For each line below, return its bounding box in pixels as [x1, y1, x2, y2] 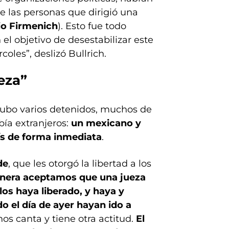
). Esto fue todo [58, 20, 126, 32]
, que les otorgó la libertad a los [8, 158, 151, 169]
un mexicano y [71, 118, 141, 129]
